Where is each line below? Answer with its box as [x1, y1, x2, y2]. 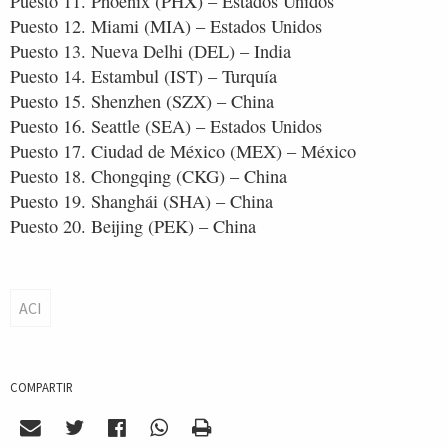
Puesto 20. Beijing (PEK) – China [10, 213, 256, 238]
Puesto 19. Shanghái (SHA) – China [10, 188, 273, 213]
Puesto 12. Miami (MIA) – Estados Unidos [10, 13, 322, 38]
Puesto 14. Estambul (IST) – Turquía [10, 63, 277, 88]
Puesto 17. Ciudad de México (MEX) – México [10, 138, 356, 163]
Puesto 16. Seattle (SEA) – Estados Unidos [10, 113, 322, 138]
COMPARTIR [10, 378, 73, 395]
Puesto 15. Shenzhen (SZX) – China [10, 88, 274, 113]
